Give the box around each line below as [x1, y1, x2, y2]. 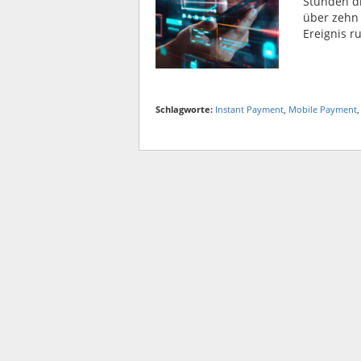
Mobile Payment [288, 103, 357, 116]
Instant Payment [215, 103, 284, 116]
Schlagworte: [156, 103, 213, 116]
